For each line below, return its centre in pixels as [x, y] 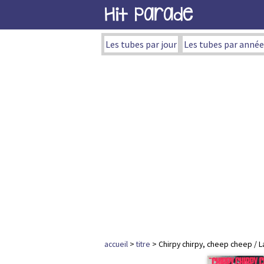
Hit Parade [148, 14]
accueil [116, 244]
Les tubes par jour [141, 44]
